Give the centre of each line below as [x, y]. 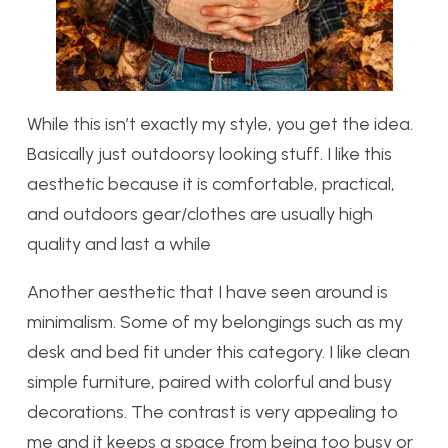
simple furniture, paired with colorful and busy [209, 382]
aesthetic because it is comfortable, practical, [211, 184]
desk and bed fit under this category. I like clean [218, 352]
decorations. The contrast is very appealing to [212, 412]
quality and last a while [119, 244]
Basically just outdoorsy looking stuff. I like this [209, 154]
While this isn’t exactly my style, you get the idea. [220, 124]
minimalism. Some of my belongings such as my [215, 322]
